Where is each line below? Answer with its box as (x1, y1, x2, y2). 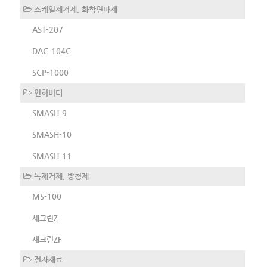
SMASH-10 (32, 130, 72, 139)
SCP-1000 (32, 68, 69, 77)
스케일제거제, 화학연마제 (31, 5, 117, 14)
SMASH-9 (32, 108, 67, 118)
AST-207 (32, 25, 63, 35)
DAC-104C (32, 46, 71, 56)
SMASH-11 (32, 151, 72, 161)
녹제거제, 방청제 (31, 172, 89, 181)
